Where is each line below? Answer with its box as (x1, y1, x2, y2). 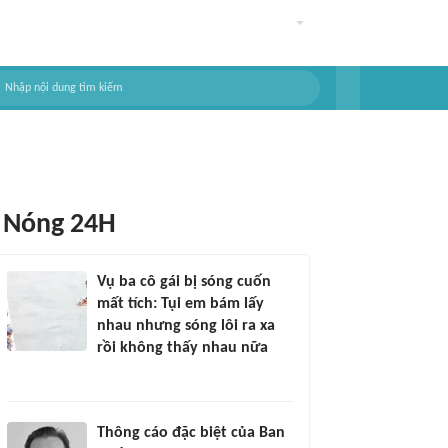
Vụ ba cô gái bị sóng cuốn (97, 274, 271, 290)
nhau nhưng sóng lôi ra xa (97, 318, 275, 334)
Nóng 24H (3, 211, 116, 239)
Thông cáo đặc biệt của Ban (97, 425, 285, 441)
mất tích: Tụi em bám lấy (97, 296, 264, 312)
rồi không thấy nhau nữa (97, 340, 268, 356)
